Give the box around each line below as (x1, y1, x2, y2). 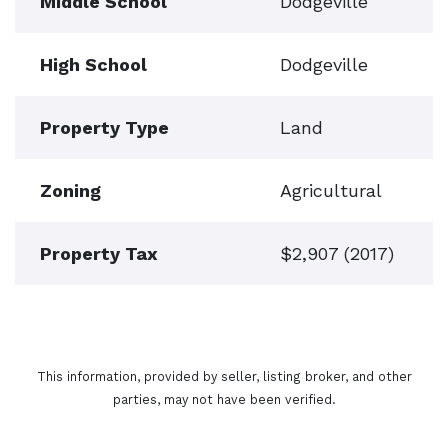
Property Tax (40, 243, 158, 264)
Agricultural (280, 180, 382, 201)
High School (40, 54, 147, 75)
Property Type (40, 117, 169, 138)
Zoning (40, 180, 101, 201)
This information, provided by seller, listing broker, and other (36, 369, 412, 384)
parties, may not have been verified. (112, 392, 336, 407)
